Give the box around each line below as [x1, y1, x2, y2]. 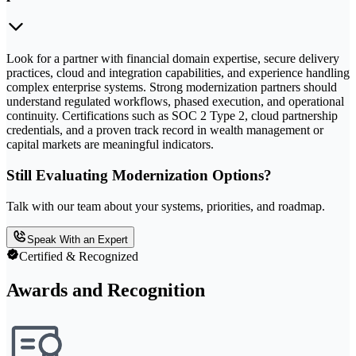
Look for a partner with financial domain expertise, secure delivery [6, 52, 339, 66]
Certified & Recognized [19, 249, 138, 263]
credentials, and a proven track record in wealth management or [6, 123, 323, 137]
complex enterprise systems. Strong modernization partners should [6, 80, 337, 95]
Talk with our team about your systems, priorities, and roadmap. [6, 199, 325, 213]
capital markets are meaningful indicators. [6, 137, 214, 152]
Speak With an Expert [27, 233, 128, 246]
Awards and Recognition [6, 279, 205, 300]
